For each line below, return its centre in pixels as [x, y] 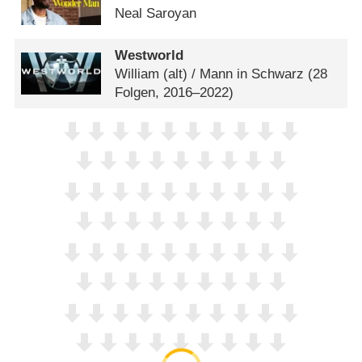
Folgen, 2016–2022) [175, 92]
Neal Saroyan [156, 13]
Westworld [149, 55]
